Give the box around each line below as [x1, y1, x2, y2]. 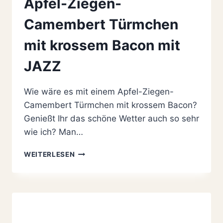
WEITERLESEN [24, 150, 75, 158]
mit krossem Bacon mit [24, 36, 180, 54]
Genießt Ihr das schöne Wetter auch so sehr [24, 113, 199, 123]
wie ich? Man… [24, 126, 83, 137]
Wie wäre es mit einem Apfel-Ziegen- [24, 86, 174, 97]
